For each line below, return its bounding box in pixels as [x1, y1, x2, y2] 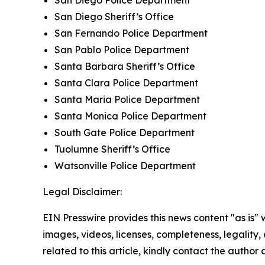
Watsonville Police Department [54, 159, 196, 172]
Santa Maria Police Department [54, 93, 200, 105]
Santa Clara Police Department [54, 76, 198, 89]
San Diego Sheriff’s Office [54, 10, 174, 22]
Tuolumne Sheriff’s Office [54, 143, 170, 155]
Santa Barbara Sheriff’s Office [54, 60, 195, 72]
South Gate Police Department [54, 126, 195, 138]
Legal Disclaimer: [43, 185, 122, 198]
